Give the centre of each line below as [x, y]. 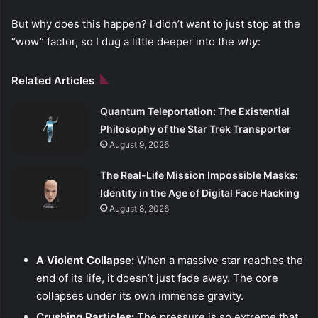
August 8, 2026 [139, 209]
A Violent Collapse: [85, 261]
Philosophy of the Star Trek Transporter [196, 129]
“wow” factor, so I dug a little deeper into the [124, 42]
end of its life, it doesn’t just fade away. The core [157, 278]
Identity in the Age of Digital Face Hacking [200, 193]
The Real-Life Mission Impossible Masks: [199, 175]
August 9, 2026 [139, 145]
